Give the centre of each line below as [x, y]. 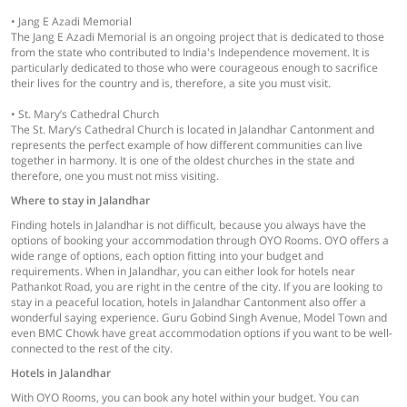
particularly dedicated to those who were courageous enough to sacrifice [194, 67]
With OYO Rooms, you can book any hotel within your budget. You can [185, 397]
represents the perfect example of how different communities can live [187, 144]
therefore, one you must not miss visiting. [115, 175]
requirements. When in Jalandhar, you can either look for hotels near [183, 271]
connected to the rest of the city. [92, 348]
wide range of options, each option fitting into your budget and [167, 255]
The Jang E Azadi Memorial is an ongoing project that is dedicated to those [198, 36]
